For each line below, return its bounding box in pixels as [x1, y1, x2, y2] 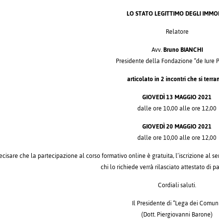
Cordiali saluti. [158, 179, 197, 192]
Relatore [165, 26, 189, 38]
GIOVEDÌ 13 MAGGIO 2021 [142, 91, 212, 104]
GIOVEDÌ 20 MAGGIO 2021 [142, 121, 212, 133]
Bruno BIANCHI [163, 44, 203, 56]
